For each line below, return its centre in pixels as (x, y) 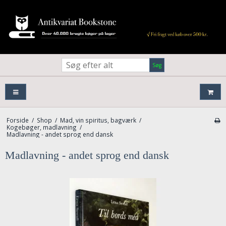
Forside (17, 120)
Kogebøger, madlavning (41, 127)
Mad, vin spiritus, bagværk (98, 120)
